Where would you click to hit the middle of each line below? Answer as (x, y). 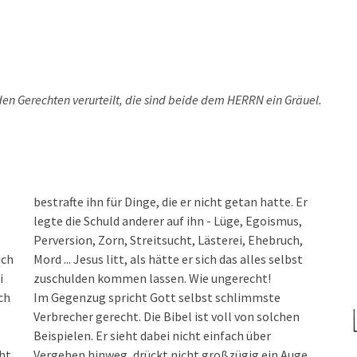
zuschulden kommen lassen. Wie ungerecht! (153, 278)
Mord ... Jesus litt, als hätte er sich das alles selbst (169, 259)
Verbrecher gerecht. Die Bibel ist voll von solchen (167, 316)
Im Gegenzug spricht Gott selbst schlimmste (157, 297)
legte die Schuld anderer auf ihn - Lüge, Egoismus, (168, 221)
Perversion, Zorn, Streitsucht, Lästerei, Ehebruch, (169, 240)
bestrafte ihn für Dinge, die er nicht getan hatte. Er (171, 202)
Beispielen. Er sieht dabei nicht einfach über (153, 335)
